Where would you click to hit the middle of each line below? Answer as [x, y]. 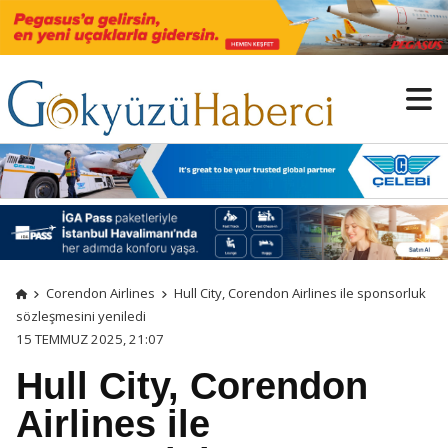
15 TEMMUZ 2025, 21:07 [90, 338]
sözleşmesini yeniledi [82, 315]
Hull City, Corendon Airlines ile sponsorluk [299, 292]
